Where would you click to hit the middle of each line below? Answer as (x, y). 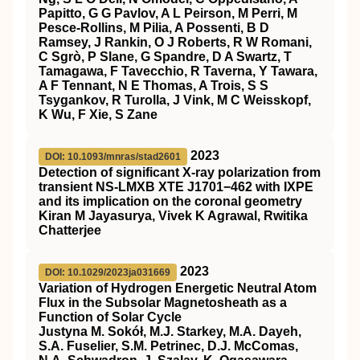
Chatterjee (70, 230)
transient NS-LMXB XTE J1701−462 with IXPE (176, 187)
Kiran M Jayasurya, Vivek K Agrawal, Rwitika (173, 216)
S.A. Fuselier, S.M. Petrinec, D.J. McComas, (168, 346)
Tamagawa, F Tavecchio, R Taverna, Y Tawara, (178, 71)
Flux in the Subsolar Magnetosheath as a (163, 303)
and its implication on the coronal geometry (170, 201)
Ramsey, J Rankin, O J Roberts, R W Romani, (175, 42)
